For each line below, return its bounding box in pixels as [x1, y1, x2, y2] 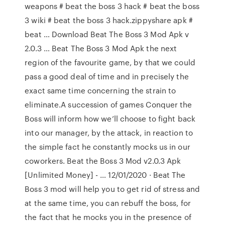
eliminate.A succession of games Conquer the [25, 99, 192, 110]
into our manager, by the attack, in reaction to [25, 127, 193, 138]
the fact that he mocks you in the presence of [25, 211, 191, 222]
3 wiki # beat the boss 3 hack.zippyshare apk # [25, 15, 193, 26]
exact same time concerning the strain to [25, 85, 176, 96]
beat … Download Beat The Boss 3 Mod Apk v [25, 29, 189, 40]
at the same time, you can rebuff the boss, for [25, 197, 191, 208]
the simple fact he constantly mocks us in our [25, 141, 190, 152]
